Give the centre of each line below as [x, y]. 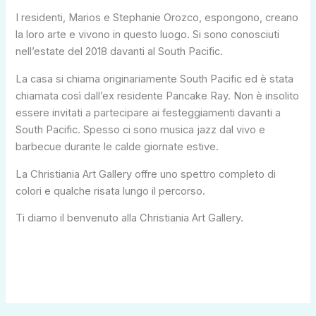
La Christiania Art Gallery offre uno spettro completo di [146, 174]
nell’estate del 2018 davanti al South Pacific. [120, 52]
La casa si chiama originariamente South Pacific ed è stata [155, 79]
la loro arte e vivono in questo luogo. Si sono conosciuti [148, 35]
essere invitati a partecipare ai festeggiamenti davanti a [148, 113]
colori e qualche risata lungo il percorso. [111, 191]
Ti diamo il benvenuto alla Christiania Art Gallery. [130, 218]
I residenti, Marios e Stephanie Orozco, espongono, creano [157, 18]
